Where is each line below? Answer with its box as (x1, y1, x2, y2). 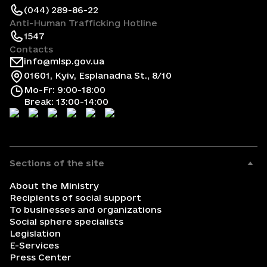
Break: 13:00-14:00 (24, 97, 108, 107)
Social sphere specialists (10, 216, 123, 226)
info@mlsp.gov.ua (24, 56, 104, 66)
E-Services (10, 240, 59, 250)
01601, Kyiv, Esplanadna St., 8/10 (24, 70, 172, 80)
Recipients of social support (10, 193, 141, 203)
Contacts (10, 44, 53, 54)
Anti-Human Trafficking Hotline (10, 18, 157, 28)
